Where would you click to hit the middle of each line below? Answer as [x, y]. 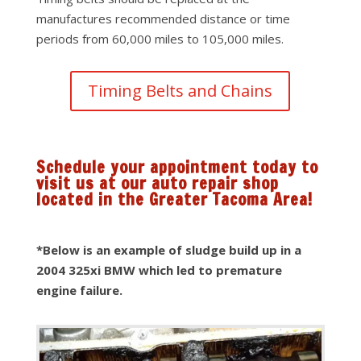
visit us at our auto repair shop [157, 183]
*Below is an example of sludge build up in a [168, 250]
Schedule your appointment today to [177, 167]
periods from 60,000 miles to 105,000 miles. [160, 39]
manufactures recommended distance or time [163, 19]
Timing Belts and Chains [180, 91]
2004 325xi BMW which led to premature [159, 270]
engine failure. [79, 290]
